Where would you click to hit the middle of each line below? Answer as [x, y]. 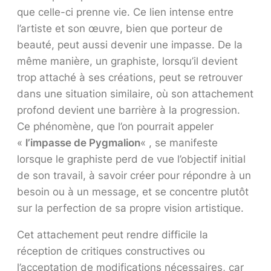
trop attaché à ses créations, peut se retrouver [130, 77]
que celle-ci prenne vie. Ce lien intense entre [125, 12]
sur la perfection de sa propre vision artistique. [130, 208]
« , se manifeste [179, 142]
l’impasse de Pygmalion [83, 142]
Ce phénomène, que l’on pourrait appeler [115, 126]
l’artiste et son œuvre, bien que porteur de [120, 28]
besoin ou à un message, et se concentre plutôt [133, 191]
